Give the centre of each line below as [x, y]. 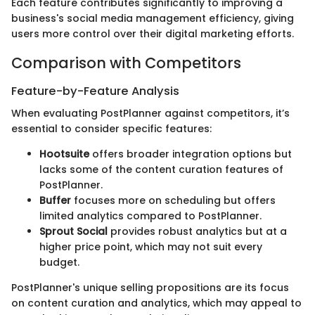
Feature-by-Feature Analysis [95, 91]
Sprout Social [73, 232]
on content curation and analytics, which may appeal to [156, 303]
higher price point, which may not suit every [151, 247]
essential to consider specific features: [111, 129]
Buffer [55, 201]
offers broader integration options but [191, 154]
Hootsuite [64, 154]
